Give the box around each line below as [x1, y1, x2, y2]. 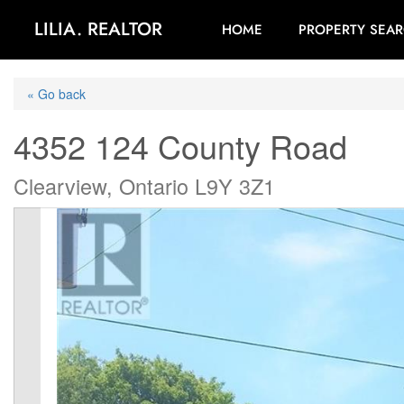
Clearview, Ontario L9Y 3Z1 [14, 170, 275, 201]
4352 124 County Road [14, 123, 347, 169]
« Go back [27, 85, 86, 103]
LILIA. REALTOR [34, 16, 163, 42]
